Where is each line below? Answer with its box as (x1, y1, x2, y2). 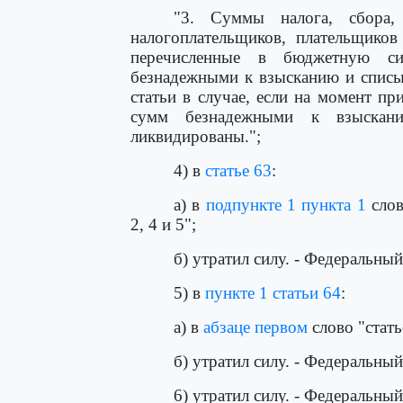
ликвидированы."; (130, 127, 261, 146)
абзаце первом (203, 318, 308, 336)
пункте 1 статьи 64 (205, 283, 341, 302)
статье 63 (205, 161, 272, 180)
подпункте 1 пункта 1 (205, 195, 366, 214)
